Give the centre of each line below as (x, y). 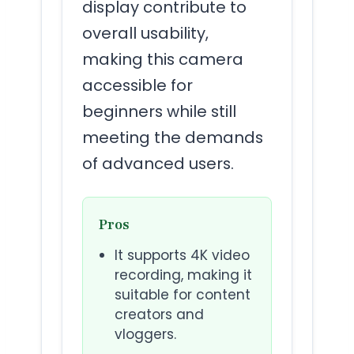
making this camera (163, 60)
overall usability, (145, 34)
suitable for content (183, 295)
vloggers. (145, 335)
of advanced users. (158, 164)
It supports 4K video (182, 256)
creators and (159, 315)
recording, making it (183, 275)
